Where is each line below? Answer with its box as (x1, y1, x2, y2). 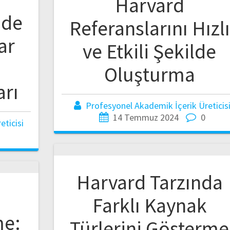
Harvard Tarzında (76, 169, 223, 195)
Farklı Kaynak (92, 192, 207, 218)
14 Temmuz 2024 (112, 111, 179, 123)
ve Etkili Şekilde (83, 38, 217, 64)
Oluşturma (104, 61, 195, 87)
